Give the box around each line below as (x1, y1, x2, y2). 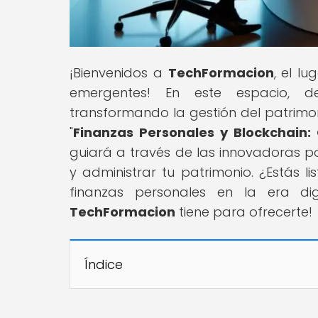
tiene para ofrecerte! (175, 202, 312, 221)
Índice (84, 255, 123, 273)
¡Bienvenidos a (70, 63, 168, 82)
